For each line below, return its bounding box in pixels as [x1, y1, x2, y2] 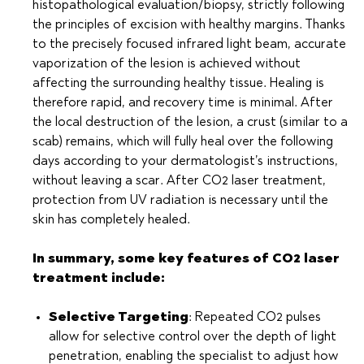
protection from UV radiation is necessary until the [32, 193, 328, 207]
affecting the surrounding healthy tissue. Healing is [32, 76, 324, 90]
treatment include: [32, 271, 165, 285]
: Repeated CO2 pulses [188, 310, 321, 324]
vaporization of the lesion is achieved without [32, 57, 301, 71]
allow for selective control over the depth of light [49, 330, 336, 344]
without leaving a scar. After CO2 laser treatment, [32, 174, 326, 188]
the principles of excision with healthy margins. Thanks [32, 18, 345, 32]
